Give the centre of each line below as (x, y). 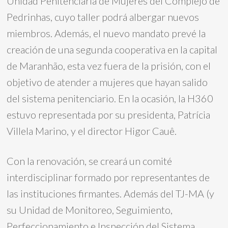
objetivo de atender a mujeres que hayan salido (107, 82)
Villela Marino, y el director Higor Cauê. (92, 131)
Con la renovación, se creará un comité (90, 161)
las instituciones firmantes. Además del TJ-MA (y (111, 193)
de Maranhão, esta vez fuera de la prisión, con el (109, 66)
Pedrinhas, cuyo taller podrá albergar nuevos (103, 17)
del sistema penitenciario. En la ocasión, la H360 (110, 98)
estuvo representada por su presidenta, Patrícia (109, 115)
